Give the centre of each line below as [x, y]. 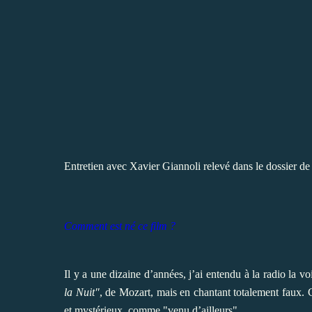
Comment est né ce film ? [120, 226]
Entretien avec [97, 166]
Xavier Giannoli [165, 166]
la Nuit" [82, 292]
